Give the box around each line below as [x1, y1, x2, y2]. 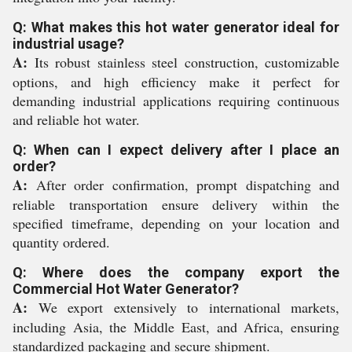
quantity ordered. [13, 233, 110, 251]
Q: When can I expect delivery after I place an [13, 141, 339, 158]
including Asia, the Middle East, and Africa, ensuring [13, 317, 339, 336]
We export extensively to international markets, [27, 298, 339, 317]
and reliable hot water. [13, 110, 140, 129]
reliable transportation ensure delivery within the [13, 195, 339, 214]
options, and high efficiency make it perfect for [13, 72, 339, 91]
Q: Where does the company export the [13, 264, 339, 280]
